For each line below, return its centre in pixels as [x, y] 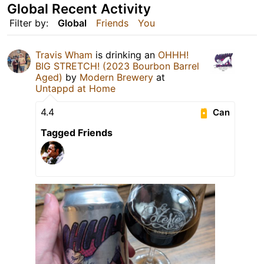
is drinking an [125, 55]
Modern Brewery [116, 77]
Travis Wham [64, 55]
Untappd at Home [75, 88]
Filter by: [29, 23]
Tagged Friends [77, 132]
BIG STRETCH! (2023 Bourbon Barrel [117, 66]
